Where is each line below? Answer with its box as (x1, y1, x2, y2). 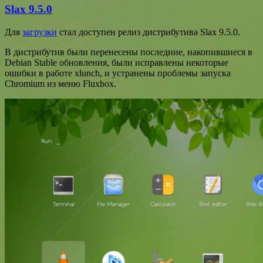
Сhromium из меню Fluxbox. (5, 79, 116, 89)
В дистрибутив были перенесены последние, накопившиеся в (5, 47, 252, 58)
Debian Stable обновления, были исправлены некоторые (5, 58, 228, 68)
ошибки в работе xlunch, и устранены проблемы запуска (5, 68, 231, 79)
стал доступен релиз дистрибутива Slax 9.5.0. (57, 27, 240, 38)
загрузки (22, 27, 57, 38)
